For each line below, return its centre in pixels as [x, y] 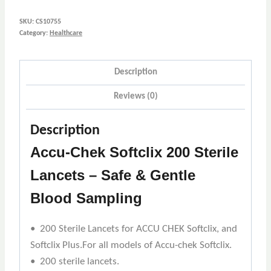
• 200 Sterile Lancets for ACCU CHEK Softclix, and [134, 229]
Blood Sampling [86, 198]
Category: [34, 34]
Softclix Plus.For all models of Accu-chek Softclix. [131, 245]
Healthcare [66, 34]
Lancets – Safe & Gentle [113, 175]
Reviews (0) [135, 97]
